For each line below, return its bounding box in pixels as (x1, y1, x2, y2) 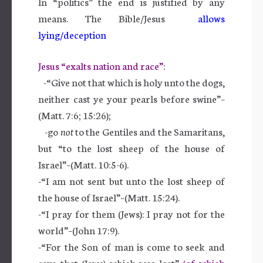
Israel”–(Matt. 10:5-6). (38, 157, 129, 171)
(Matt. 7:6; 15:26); (38, 107, 111, 122)
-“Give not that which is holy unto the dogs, (38, 75, 225, 89)
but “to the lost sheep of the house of (38, 140, 225, 154)
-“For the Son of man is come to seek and (38, 239, 225, 253)
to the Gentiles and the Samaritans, (73, 124, 225, 138)
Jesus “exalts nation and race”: (38, 58, 166, 72)
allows (198, 11, 225, 25)
